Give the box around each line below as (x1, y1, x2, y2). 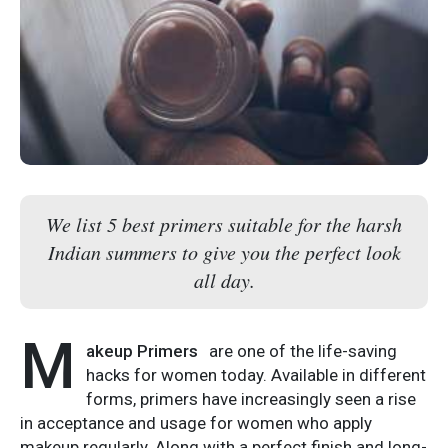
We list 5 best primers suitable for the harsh (46, 210, 402, 237)
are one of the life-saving (209, 340, 397, 361)
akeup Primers (86, 340, 202, 361)
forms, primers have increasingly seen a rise (86, 388, 416, 409)
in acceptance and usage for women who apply (20, 412, 372, 433)
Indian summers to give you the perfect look (47, 238, 401, 265)
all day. (193, 266, 255, 293)
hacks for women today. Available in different (86, 364, 426, 385)
